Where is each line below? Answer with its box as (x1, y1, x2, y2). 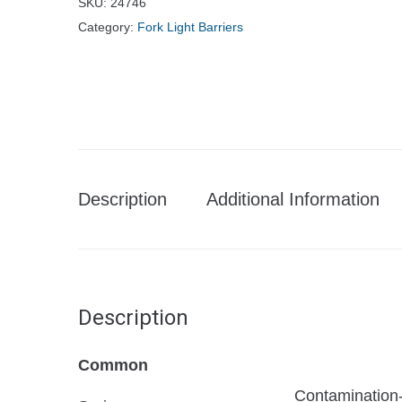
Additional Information (206, 189, 380, 209)
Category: (78, 20, 137, 34)
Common (78, 356, 148, 374)
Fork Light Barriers (137, 20, 243, 34)
